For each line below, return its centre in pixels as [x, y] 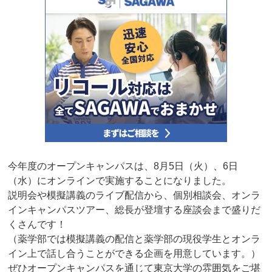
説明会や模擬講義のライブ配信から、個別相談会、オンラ [134, 195]
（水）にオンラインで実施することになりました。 [120, 181]
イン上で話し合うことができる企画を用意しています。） [134, 254]
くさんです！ [37, 225]
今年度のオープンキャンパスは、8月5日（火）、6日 [123, 166]
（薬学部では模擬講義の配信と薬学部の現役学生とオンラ [134, 239]
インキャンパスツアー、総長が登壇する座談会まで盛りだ [134, 210]
